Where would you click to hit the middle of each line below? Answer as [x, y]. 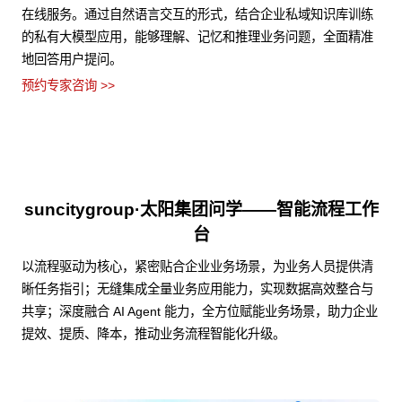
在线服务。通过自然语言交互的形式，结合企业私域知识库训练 [197, 15]
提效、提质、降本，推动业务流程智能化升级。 [153, 334]
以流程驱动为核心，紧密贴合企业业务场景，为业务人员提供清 [197, 267]
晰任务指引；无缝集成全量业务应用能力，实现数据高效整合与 [197, 289]
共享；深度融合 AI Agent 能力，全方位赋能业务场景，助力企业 [200, 312]
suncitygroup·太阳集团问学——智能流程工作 [201, 210]
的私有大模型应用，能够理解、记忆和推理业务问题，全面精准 [197, 37]
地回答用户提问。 [72, 60]
